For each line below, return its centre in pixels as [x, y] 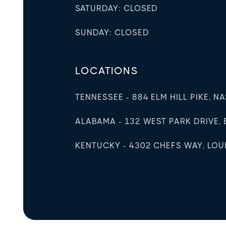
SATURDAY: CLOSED [117, 8]
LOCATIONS [107, 71]
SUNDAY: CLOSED [112, 32]
